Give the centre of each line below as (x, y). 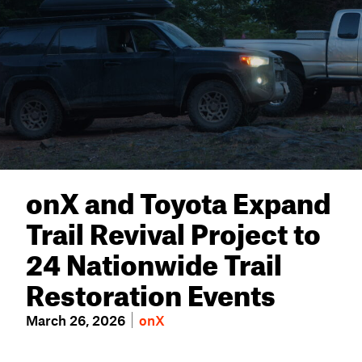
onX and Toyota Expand (178, 198)
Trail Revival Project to (173, 229)
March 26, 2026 (76, 320)
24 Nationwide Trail (154, 259)
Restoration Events (151, 290)
